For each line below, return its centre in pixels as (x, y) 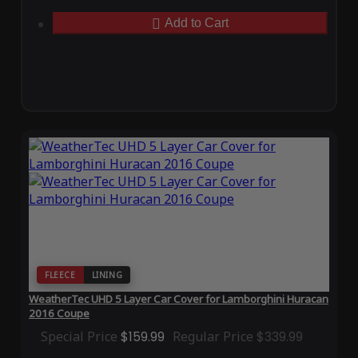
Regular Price (213, 337)
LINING (107, 275)
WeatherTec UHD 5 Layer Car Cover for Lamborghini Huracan (178, 299)
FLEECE (60, 275)
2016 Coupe (59, 314)
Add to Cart (197, 23)
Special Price (79, 337)
